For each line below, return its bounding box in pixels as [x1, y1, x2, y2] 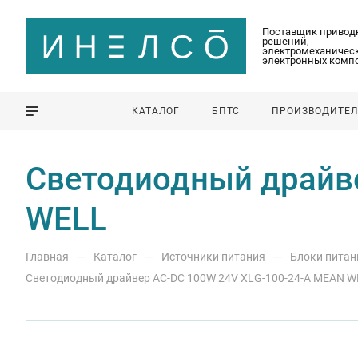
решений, [262, 34, 309, 47]
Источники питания [161, 250, 265, 263]
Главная [26, 250, 69, 263]
